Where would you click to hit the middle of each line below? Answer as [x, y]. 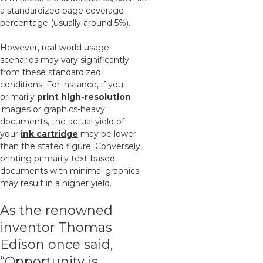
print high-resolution [84, 97]
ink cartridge [49, 134]
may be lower [108, 134]
